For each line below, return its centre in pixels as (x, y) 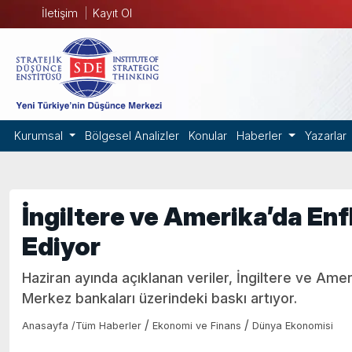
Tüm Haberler (108, 326)
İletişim (59, 13)
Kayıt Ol (112, 13)
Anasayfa (47, 326)
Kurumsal (40, 136)
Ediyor (61, 246)
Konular (208, 136)
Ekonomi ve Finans (197, 326)
